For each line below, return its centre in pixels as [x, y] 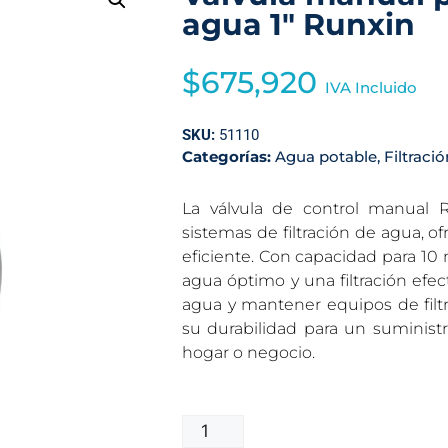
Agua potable [326, 156]
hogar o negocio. [248, 352]
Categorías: [228, 156]
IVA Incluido [371, 87]
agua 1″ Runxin [298, 24]
